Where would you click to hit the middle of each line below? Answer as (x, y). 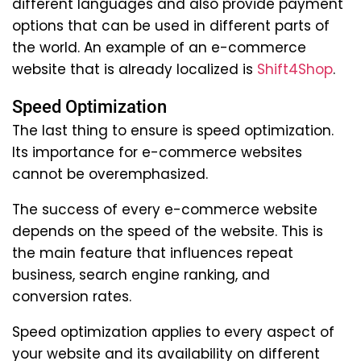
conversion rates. (72, 296)
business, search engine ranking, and (141, 274)
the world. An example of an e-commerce (159, 47)
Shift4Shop (295, 69)
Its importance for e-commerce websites (157, 152)
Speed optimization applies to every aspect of (173, 332)
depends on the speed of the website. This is (168, 231)
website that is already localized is (135, 69)
